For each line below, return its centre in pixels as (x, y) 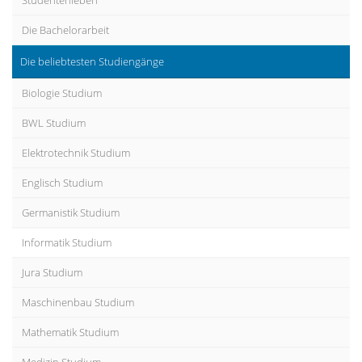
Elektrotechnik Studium (76, 153)
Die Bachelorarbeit (65, 30)
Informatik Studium (67, 243)
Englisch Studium (62, 183)
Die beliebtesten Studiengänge (92, 62)
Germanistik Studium (71, 213)
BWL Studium (54, 123)
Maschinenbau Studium (78, 303)
